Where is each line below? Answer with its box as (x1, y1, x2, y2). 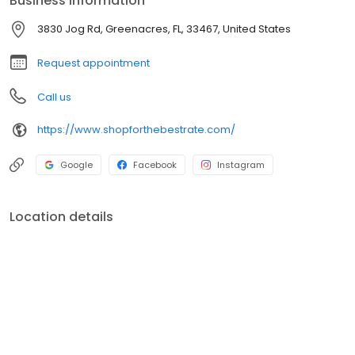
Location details (10, 207, 113, 226)
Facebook (133, 158, 177, 171)
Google (60, 158, 93, 171)
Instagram (217, 158, 265, 171)
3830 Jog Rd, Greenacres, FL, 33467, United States (37, 21, 291, 36)
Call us (37, 89, 71, 105)
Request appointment (37, 55, 150, 71)
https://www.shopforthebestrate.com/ (37, 122, 235, 138)
